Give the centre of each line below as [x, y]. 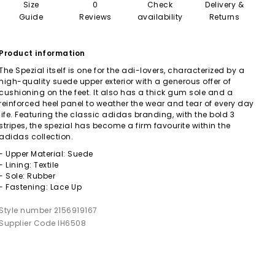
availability [160, 17]
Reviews [95, 17]
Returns [224, 17]
